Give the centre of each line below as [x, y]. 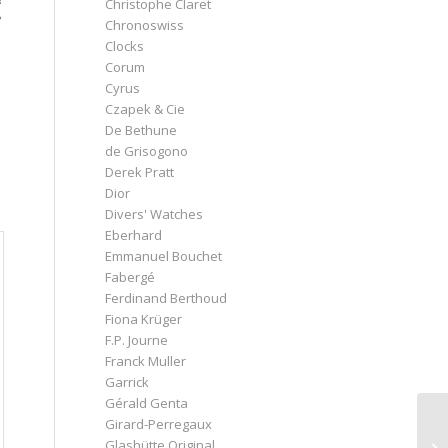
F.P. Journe [137, 339]
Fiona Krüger [144, 318]
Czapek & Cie [145, 108]
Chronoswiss [145, 24]
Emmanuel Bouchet [164, 255]
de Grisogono [147, 150]
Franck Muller [146, 360]
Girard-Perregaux [159, 423]
